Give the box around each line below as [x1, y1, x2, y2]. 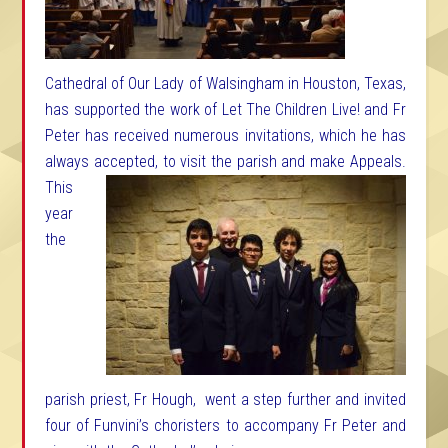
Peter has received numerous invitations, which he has [45, 126, 406, 145]
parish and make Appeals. [232, 152, 406, 171]
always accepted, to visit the [45, 152, 232, 171]
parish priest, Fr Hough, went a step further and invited [45, 390, 406, 409]
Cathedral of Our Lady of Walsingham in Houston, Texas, [45, 74, 406, 93]
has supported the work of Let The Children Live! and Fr [45, 100, 406, 119]
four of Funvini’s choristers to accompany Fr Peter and [45, 416, 406, 435]
